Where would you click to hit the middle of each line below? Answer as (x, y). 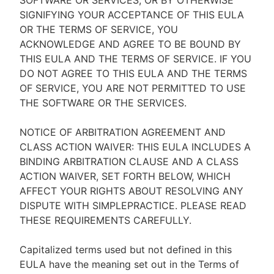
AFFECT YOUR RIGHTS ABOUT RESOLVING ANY (131, 191)
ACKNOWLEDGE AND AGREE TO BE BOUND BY (130, 44)
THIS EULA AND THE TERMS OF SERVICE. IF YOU (135, 59)
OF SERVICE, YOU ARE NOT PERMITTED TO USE (133, 88)
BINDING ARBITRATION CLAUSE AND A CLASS (129, 161)
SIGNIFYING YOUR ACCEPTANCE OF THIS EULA (132, 15)
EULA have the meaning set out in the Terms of (129, 264)
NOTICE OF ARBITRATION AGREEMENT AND (123, 132)
